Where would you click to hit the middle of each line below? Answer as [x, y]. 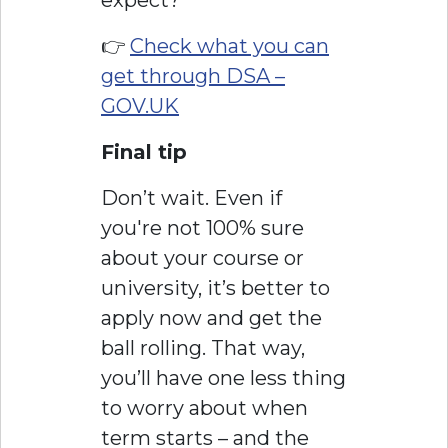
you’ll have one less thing [223, 378]
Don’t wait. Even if [191, 198]
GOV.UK [140, 106]
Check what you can [229, 46]
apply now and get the [211, 318]
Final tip [144, 152]
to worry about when [204, 408]
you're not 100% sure [202, 228]
